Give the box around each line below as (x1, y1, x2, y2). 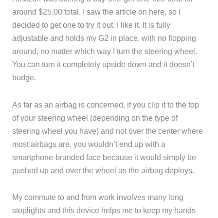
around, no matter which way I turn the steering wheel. (12, 46, 198, 55)
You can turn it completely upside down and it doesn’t (12, 59, 195, 69)
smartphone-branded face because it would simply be (12, 152, 197, 162)
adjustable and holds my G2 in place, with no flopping (12, 33, 197, 42)
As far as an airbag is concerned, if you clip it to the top (12, 100, 200, 109)
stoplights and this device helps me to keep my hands (12, 206, 196, 215)
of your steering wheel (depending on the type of (12, 113, 178, 122)
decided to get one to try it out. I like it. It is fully (12, 20, 171, 29)
